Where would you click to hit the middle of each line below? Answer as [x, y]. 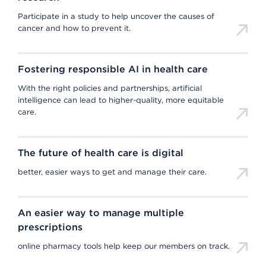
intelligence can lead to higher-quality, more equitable [121, 100]
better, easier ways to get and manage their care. [112, 172]
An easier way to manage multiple [101, 213]
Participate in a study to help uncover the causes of [116, 16]
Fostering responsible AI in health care [113, 69]
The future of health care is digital [101, 153]
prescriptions [50, 227]
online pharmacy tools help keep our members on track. [124, 246]
